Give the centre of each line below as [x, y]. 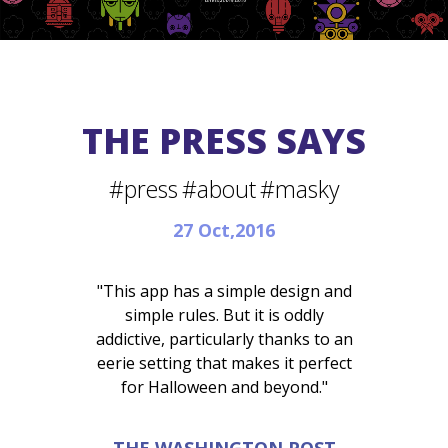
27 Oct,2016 [224, 230]
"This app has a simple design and [224, 291]
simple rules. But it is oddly [224, 315]
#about [218, 189]
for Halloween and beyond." [224, 387]
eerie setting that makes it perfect [224, 363]
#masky [299, 189]
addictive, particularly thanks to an [224, 339]
